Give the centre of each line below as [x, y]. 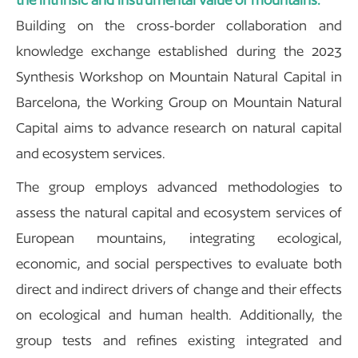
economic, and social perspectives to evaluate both [179, 263]
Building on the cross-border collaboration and [179, 25]
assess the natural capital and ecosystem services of [179, 212]
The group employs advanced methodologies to [179, 186]
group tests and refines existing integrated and [179, 340]
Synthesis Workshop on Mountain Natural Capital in [179, 76]
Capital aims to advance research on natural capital [179, 127]
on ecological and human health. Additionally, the [179, 314]
